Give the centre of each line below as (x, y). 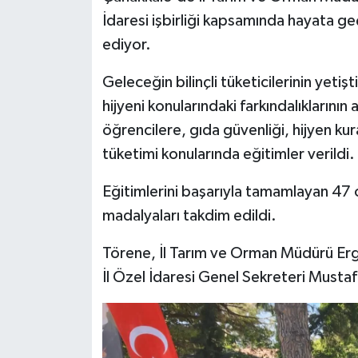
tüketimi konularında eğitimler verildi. (228, 155)
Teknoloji (73, 159)
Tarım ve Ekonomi (100, 119)
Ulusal (64, 200)
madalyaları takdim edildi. (189, 216)
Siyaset (68, 37)
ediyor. (126, 45)
